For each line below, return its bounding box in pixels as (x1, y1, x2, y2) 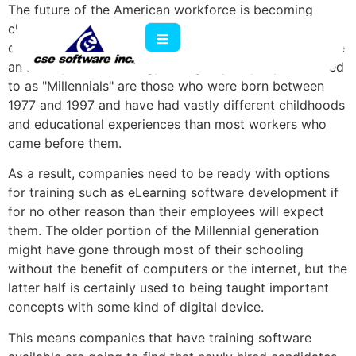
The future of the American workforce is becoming (8, 2, 313, 17)
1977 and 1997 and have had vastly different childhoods (8, 97, 345, 113)
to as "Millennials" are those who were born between (8, 78, 324, 94)
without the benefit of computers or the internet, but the (8, 261, 347, 277)
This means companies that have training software (8, 329, 311, 346)
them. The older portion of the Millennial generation (8, 222, 319, 239)
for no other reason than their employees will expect (8, 203, 324, 220)
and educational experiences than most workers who (8, 116, 327, 132)
